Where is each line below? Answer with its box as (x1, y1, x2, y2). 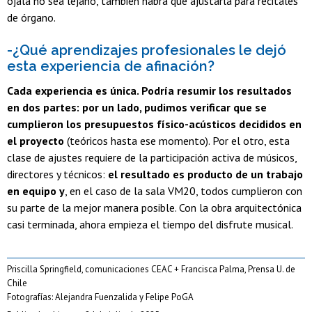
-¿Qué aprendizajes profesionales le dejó (7, 42, 286, 59)
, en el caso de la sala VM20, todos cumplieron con (65, 184, 302, 198)
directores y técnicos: (7, 167, 108, 182)
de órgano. (7, 10, 56, 25)
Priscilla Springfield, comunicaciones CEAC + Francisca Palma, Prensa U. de (7, 263, 295, 276)
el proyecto (7, 134, 64, 148)
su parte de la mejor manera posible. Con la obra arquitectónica (7, 201, 302, 215)
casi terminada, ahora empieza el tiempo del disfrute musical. (7, 217, 293, 232)
